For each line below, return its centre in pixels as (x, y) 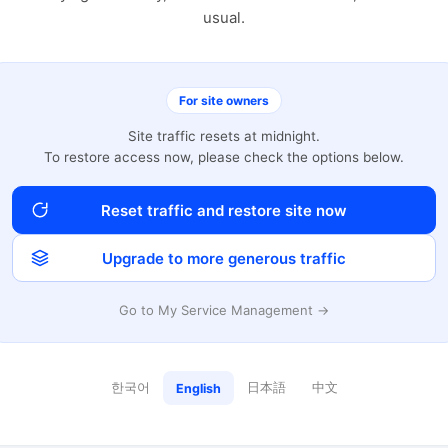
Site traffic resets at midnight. (224, 136)
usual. (224, 17)
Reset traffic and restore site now (224, 210)
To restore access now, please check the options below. (224, 157)
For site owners (224, 100)
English (198, 388)
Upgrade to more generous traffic (224, 258)
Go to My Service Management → (224, 310)
